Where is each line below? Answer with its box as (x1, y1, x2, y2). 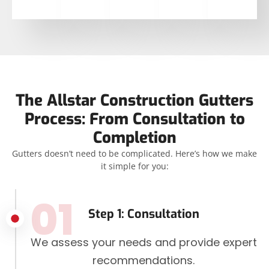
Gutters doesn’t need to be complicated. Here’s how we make (12, 148, 257, 160)
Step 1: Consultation (88, 206, 199, 223)
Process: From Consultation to (24, 109, 245, 130)
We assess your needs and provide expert (30, 235, 257, 250)
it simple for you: (100, 160, 169, 172)
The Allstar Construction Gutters (16, 90, 253, 112)
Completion (92, 127, 177, 149)
